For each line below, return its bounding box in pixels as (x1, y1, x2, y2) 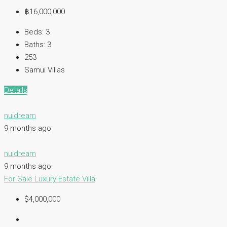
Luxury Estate (34, 174, 82, 183)
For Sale (4, 174, 34, 183)
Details (4, 85, 27, 95)
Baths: (24, 40, 45, 49)
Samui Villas (24, 65, 65, 74)
